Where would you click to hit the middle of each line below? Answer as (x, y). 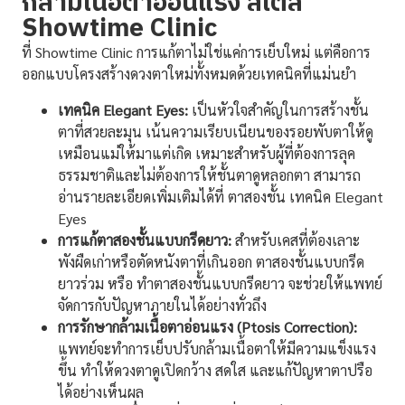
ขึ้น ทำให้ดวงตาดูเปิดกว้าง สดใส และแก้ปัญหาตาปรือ (215, 371)
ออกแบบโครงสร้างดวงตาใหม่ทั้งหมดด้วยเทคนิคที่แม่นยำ (189, 74)
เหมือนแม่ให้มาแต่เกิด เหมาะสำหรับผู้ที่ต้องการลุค (207, 154)
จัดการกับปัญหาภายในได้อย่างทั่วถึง (162, 306)
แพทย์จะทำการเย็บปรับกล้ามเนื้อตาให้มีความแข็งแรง (217, 349)
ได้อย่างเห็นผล (101, 392)
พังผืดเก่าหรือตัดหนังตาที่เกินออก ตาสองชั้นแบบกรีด (211, 262)
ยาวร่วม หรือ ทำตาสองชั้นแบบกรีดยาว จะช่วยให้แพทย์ (220, 284)
